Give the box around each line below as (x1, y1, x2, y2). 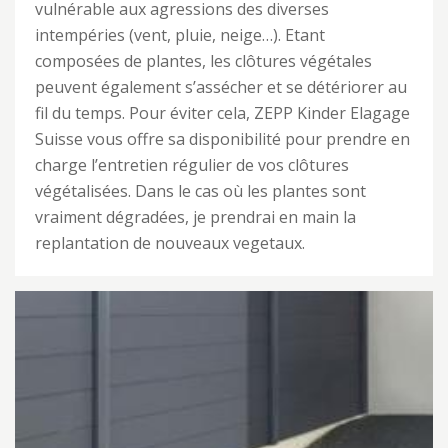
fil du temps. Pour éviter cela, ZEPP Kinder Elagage (35, 102, 410, 124)
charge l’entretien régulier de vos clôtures (35, 154, 349, 176)
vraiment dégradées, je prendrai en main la (35, 206, 356, 228)
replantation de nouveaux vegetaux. (35, 232, 305, 254)
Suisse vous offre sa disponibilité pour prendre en (35, 128, 410, 150)
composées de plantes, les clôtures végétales (35, 50, 372, 72)
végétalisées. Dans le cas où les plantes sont (35, 180, 366, 202)
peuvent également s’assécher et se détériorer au (35, 76, 407, 98)
